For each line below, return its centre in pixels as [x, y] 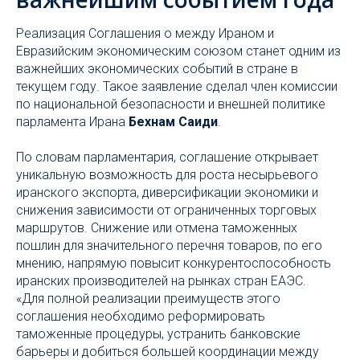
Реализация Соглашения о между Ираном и [145, 33]
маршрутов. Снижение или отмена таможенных [157, 228]
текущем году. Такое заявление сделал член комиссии [177, 86]
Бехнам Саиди [173, 122]
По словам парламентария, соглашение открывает [167, 157]
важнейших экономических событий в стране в [157, 69]
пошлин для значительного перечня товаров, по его [169, 245]
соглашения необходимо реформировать [141, 316]
